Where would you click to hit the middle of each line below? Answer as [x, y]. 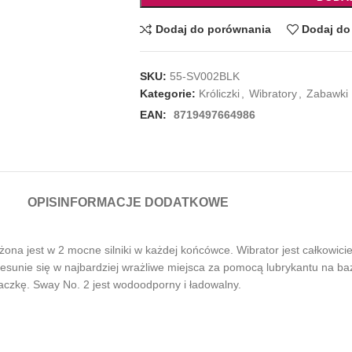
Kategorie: [167, 93]
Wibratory [273, 93]
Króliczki [219, 93]
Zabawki [327, 93]
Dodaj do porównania [213, 29]
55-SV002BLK [204, 76]
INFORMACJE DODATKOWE [143, 202]
